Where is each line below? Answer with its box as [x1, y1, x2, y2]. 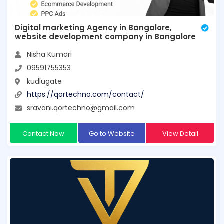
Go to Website [88, 128, 135, 138]
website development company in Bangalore [15, 31, 196, 42]
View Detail [162, 128, 198, 138]
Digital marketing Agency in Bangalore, [15, 22, 172, 33]
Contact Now [22, 128, 65, 138]
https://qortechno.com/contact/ [27, 89, 144, 100]
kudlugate [27, 76, 62, 86]
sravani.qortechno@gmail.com [27, 102, 135, 113]
